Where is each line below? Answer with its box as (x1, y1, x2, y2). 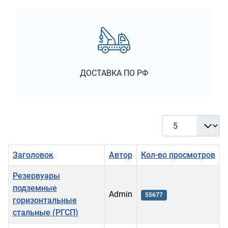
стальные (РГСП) (13, 208, 78, 218)
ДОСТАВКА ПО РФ (80, 68, 148, 78)
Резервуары (13, 171, 60, 181)
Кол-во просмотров (141, 150, 215, 160)
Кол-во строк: (162, 116, 213, 126)
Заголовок (13, 150, 53, 160)
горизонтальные (13, 195, 77, 206)
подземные (13, 183, 57, 193)
